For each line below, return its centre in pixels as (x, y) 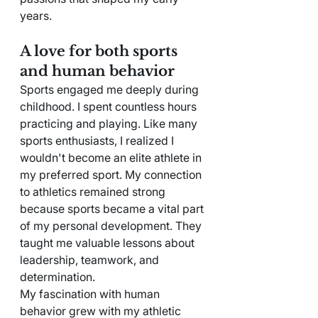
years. (36, 15)
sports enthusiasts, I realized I (98, 140)
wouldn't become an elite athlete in (112, 157)
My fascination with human (91, 294)
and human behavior (97, 71)
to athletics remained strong (94, 191)
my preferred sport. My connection (112, 174)
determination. (57, 276)
